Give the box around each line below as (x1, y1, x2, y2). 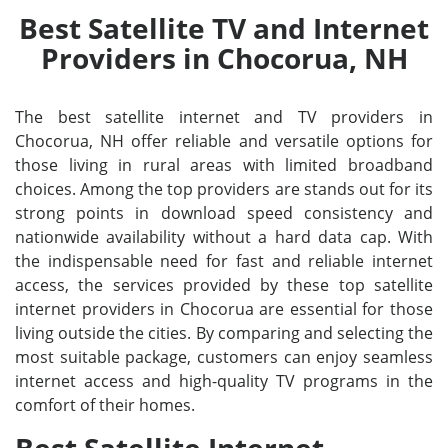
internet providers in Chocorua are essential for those (15, 298, 433, 320)
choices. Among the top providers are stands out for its (15, 178, 433, 200)
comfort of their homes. (15, 394, 195, 416)
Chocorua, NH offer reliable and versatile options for (15, 130, 433, 152)
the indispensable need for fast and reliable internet (15, 250, 433, 272)
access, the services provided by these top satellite (15, 274, 433, 296)
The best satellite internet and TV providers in (15, 106, 433, 128)
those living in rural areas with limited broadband (15, 154, 433, 176)
